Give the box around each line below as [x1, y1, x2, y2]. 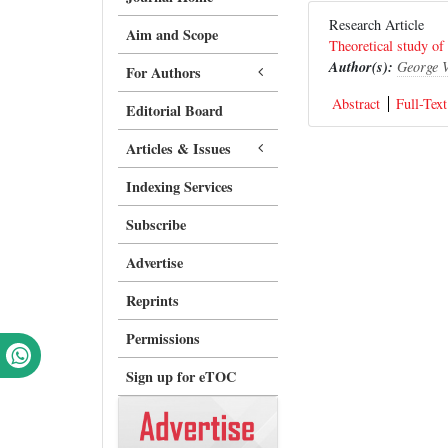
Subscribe [126, 214, 186, 235]
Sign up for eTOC [126, 366, 236, 387]
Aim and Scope [126, 24, 218, 45]
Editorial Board [126, 100, 223, 121]
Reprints [126, 290, 179, 311]
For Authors [126, 62, 201, 83]
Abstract [331, 94, 380, 113]
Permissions [126, 328, 200, 349]
